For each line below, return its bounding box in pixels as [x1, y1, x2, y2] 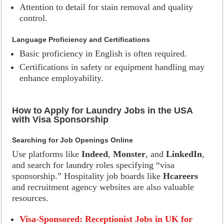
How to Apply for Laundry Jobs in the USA [12, 105, 193, 115]
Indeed [81, 149, 108, 159]
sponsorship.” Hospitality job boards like [12, 171, 163, 181]
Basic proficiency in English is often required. [19, 48, 187, 58]
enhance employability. [19, 73, 104, 83]
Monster [113, 149, 146, 159]
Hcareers [163, 171, 198, 181]
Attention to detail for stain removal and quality [19, 2, 193, 12]
